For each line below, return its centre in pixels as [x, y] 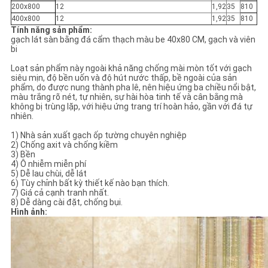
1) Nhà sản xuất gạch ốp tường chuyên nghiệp [98, 135]
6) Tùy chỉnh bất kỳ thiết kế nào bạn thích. [90, 183]
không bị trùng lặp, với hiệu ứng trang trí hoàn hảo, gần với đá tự [131, 107]
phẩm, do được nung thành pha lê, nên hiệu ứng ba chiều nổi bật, [133, 88]
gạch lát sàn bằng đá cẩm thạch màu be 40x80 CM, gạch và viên [133, 40]
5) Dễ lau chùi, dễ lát [48, 174]
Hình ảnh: [29, 212]
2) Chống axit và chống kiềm [64, 145]
